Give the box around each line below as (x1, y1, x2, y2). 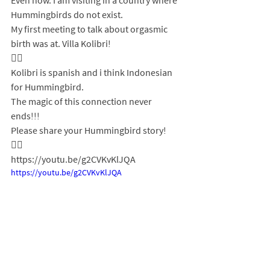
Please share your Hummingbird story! (11, 124, 168, 136)
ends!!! (11, 110, 40, 122)
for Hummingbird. (11, 81, 84, 93)
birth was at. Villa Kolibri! (11, 37, 113, 49)
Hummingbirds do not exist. (11, 8, 125, 20)
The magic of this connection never (11, 95, 154, 107)
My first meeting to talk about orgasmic (11, 23, 169, 35)
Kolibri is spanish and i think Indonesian (11, 66, 174, 78)
